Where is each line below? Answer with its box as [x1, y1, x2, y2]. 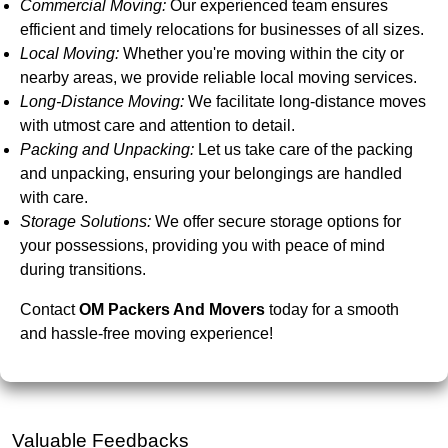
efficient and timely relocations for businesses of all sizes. [20, 20, 424, 38]
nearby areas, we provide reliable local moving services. [20, 68, 417, 86]
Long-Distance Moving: [20, 92, 184, 110]
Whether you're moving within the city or [119, 44, 404, 62]
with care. [20, 188, 88, 206]
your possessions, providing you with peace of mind [20, 236, 385, 254]
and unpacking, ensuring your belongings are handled [20, 164, 402, 182]
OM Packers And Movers [79, 300, 265, 318]
